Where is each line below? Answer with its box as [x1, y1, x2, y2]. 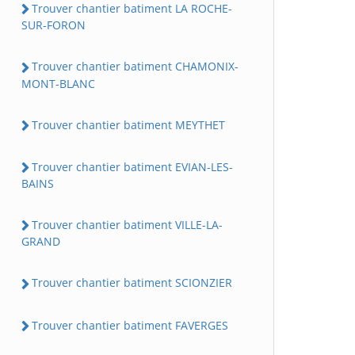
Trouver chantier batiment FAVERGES [32, 317, 228, 333]
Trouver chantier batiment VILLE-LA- [32, 217, 223, 233]
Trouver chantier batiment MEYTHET [32, 116, 225, 132]
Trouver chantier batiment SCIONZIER [32, 275, 232, 291]
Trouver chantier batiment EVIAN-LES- [32, 158, 233, 174]
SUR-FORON [21, 17, 86, 33]
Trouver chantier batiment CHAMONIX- [32, 59, 239, 74]
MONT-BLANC [21, 75, 95, 91]
